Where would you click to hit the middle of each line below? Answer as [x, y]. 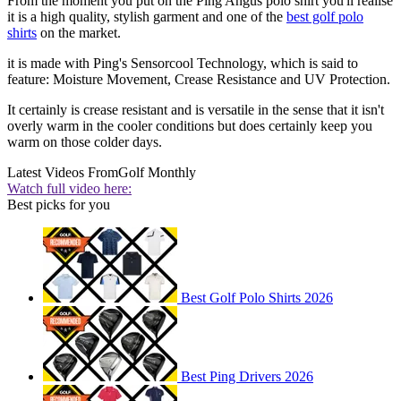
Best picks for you [59, 205]
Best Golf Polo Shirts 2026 [257, 298]
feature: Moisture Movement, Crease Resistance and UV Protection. [199, 80]
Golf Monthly [157, 173]
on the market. [79, 33]
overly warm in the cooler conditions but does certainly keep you [190, 126]
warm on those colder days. [85, 142]
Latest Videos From [63, 173]
